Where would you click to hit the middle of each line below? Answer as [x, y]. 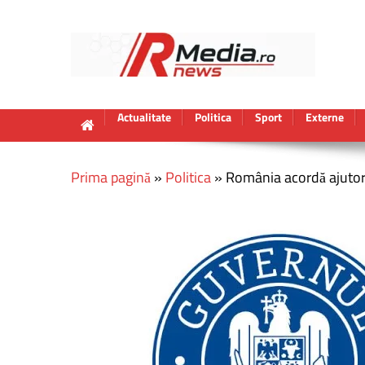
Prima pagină [111, 177]
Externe [325, 117]
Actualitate [144, 117]
